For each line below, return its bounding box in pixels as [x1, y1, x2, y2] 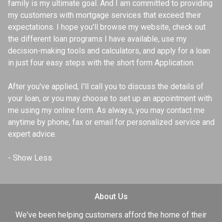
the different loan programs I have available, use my [8, 34, 187, 44]
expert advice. [8, 129, 56, 139]
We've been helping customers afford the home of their [15, 210, 207, 220]
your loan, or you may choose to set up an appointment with [8, 93, 212, 103]
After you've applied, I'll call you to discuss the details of [8, 81, 204, 91]
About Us [94, 191, 128, 201]
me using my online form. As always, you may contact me [8, 105, 205, 115]
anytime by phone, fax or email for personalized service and [8, 117, 215, 127]
